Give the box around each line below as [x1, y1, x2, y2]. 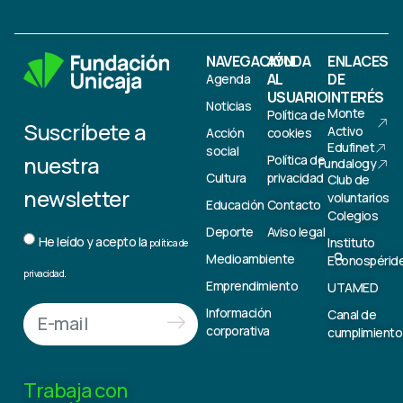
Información [206, 304, 272, 322]
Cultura [206, 169, 246, 187]
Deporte [206, 223, 254, 241]
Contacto [266, 196, 321, 214]
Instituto [327, 234, 375, 252]
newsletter [23, 184, 129, 214]
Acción [206, 124, 245, 142]
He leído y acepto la [38, 232, 149, 250]
